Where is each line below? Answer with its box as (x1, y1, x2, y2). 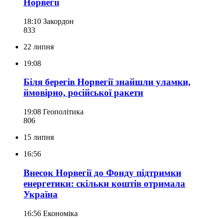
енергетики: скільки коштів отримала (23, 178, 185, 189)
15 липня (23, 133, 54, 142)
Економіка (43, 209, 78, 218)
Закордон (43, 17, 74, 25)
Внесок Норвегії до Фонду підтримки (23, 167, 181, 178)
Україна (23, 189, 58, 199)
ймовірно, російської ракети (23, 88, 143, 98)
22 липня (23, 42, 54, 51)
